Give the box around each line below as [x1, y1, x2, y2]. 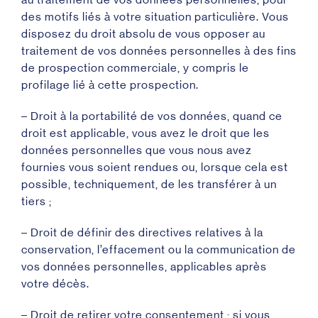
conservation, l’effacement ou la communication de [21, 243, 296, 256]
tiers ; [21, 194, 52, 208]
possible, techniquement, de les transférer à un [21, 177, 277, 191]
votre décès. [21, 277, 89, 290]
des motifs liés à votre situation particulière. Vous [21, 10, 289, 23]
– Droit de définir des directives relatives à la [21, 226, 263, 239]
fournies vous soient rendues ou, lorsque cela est [21, 160, 288, 174]
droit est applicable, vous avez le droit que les [21, 126, 270, 140]
